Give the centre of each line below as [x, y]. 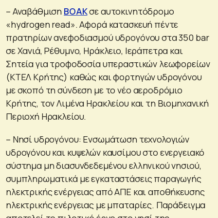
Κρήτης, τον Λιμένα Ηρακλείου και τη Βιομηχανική [107, 103]
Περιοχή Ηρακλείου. [46, 117]
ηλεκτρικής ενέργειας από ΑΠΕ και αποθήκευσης [105, 192]
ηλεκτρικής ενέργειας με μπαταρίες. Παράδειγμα [106, 205]
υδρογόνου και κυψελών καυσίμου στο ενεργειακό [105, 153]
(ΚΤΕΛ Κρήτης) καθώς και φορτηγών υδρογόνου [104, 77]
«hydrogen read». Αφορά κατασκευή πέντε [92, 25]
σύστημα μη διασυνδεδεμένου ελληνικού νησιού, [104, 166]
